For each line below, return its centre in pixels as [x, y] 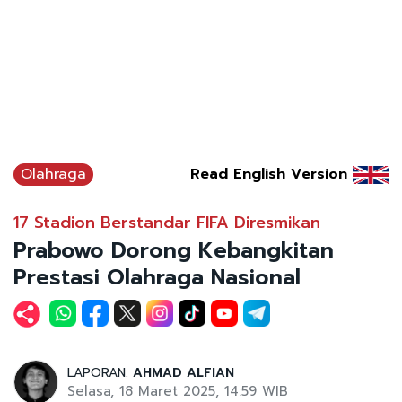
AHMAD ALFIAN [184, 372]
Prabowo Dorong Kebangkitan [174, 250]
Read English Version [269, 174]
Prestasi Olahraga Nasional [157, 277]
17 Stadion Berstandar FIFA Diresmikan [167, 222]
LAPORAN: [100, 372]
